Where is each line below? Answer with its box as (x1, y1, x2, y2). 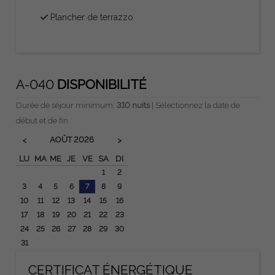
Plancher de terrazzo (48, 12, 134, 22)
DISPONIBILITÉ (57, 76, 147, 92)
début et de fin (16, 115, 69, 125)
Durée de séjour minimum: (16, 100, 117, 110)
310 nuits (117, 100, 150, 110)
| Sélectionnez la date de (150, 100, 241, 110)
